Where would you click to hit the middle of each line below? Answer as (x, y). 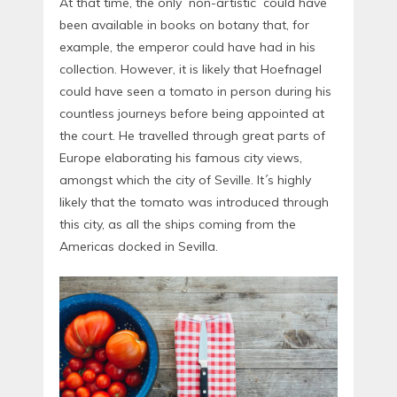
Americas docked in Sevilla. (139, 247)
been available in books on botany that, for (184, 25)
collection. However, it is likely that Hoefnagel (191, 70)
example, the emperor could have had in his (187, 47)
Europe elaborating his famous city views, (181, 158)
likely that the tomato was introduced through (194, 202)
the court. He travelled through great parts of (192, 136)
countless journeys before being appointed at (192, 114)
